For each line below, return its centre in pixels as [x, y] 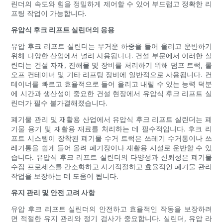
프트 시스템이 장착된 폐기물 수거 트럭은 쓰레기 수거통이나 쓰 [111, 138]
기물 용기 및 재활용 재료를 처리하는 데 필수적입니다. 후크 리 [111, 129]
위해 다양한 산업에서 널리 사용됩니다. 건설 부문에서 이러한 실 [111, 56]
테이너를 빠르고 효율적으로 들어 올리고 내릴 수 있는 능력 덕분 [111, 84]
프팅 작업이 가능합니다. [49, 13]
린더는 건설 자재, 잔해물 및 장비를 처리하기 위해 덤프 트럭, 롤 [111, 65]
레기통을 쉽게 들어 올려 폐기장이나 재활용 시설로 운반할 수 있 [111, 148]
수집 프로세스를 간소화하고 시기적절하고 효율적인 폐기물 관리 [111, 167]
